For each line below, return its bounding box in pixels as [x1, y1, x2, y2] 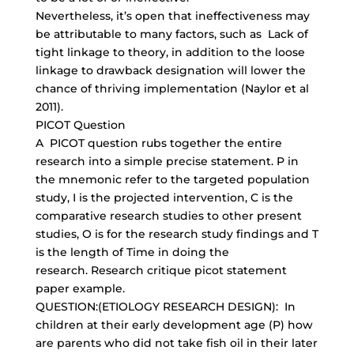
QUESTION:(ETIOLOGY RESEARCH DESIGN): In [35, 299, 296, 314]
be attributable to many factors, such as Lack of [35, 27, 308, 41]
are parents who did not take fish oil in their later [35, 336, 318, 350]
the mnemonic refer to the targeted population [35, 172, 310, 186]
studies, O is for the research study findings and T [35, 227, 318, 241]
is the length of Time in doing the [35, 245, 229, 259]
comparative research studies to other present [35, 209, 302, 223]
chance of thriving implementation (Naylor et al [35, 81, 309, 96]
